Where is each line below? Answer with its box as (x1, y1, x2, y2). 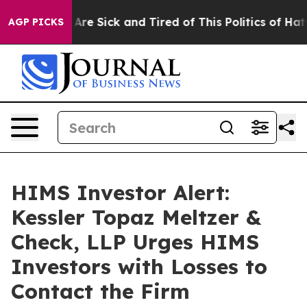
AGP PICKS (8, 16, 64, 28)
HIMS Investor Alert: (11, 180, 230, 206)
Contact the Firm (11, 278, 190, 304)
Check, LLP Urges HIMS (11, 229, 259, 255)
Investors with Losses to (11, 254, 267, 280)
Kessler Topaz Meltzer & (11, 204, 261, 230)
